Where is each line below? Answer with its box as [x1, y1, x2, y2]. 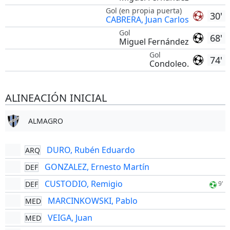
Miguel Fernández [119, 36, 189, 47]
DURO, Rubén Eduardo [46, 144, 135, 156]
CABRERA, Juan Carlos [105, 14, 189, 25]
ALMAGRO [28, 116, 63, 126]
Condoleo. [149, 58, 189, 69]
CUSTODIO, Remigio [44, 178, 123, 189]
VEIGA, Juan [47, 212, 92, 223]
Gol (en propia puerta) [105, 6, 182, 15]
